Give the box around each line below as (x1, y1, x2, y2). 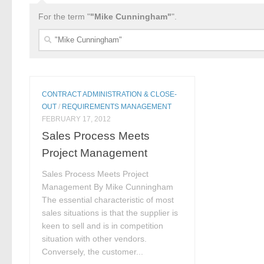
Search (38, 29, 65, 39)
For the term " (38, 11, 90, 21)
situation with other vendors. (42, 234, 147, 244)
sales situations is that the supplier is (42, 208, 179, 218)
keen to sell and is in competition (42, 221, 164, 231)
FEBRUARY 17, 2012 (42, 114, 111, 123)
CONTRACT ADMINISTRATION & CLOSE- (42, 90, 177, 98)
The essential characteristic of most (42, 195, 174, 205)
